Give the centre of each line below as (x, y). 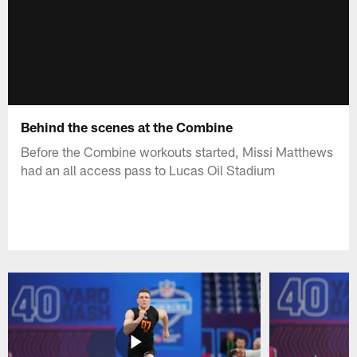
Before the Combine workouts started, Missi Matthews (177, 151)
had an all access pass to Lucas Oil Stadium (148, 169)
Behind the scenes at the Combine (127, 126)
